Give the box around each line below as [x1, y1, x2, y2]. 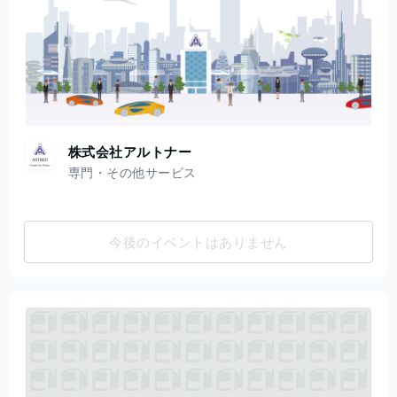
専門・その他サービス [67, 164, 197, 182]
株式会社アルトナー [67, 143, 192, 161]
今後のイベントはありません [109, 233, 288, 252]
